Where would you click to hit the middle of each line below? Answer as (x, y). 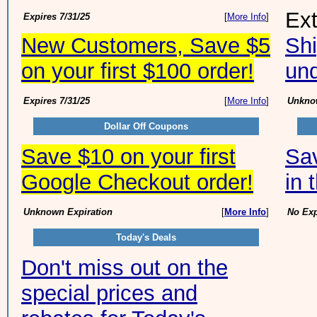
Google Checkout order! (137, 182)
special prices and (109, 293)
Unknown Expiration (68, 212)
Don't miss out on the (125, 268)
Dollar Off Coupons (146, 126)
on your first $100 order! (138, 71)
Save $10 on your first (128, 157)
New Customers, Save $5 (146, 46)
